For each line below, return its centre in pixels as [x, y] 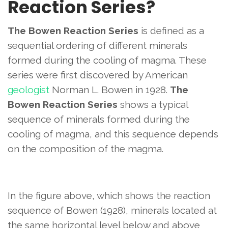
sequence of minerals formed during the [99, 119]
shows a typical [153, 104]
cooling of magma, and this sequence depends [113, 134]
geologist [28, 90]
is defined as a [171, 31]
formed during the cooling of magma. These [107, 60]
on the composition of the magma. [85, 149]
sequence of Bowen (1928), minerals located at [112, 210]
